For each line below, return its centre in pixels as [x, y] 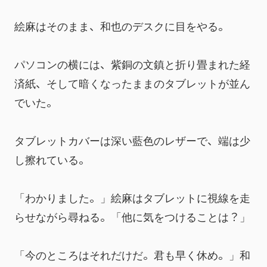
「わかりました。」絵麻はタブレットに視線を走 [132, 197]
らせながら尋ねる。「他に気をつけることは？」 [132, 216]
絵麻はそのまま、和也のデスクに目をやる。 [122, 26]
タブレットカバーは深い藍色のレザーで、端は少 [132, 140]
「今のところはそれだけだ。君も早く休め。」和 [132, 254]
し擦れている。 [52, 159]
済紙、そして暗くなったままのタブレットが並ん [132, 83]
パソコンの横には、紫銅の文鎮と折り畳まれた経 [132, 64]
